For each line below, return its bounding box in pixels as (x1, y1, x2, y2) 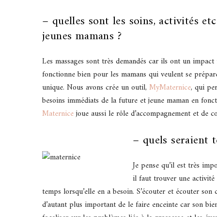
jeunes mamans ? (42, 26, 122, 47)
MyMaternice (149, 81, 191, 95)
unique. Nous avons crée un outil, (42, 81, 149, 95)
